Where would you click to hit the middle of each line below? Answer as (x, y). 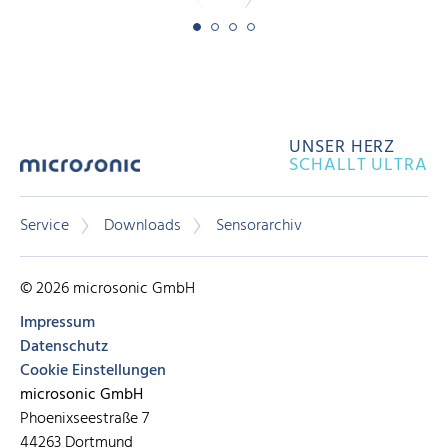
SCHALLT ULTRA (358, 166)
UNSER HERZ (342, 148)
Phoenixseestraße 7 (84, 418)
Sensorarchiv (259, 226)
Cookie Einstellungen (93, 370)
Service (44, 226)
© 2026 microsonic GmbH (107, 288)
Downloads (142, 226)
